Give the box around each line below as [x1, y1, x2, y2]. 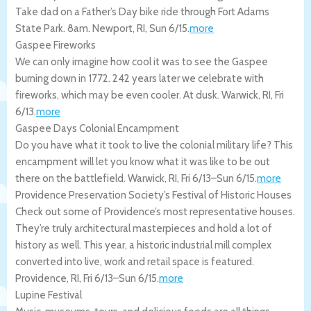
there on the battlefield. [15, 171, 128, 185]
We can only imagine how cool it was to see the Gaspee [15, 55, 268, 68]
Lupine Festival [15, 288, 82, 301]
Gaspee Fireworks [15, 38, 96, 51]
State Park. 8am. [15, 22, 92, 35]
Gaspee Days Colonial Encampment [15, 121, 179, 135]
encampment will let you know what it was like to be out [15, 155, 270, 168]
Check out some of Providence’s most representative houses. [15, 205, 295, 218]
